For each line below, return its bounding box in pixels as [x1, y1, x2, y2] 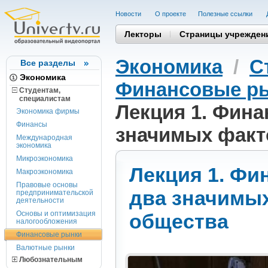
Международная [16, 133, 72, 142]
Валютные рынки [16, 243, 75, 252]
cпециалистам [12, 95, 71, 103]
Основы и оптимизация [16, 209, 96, 218]
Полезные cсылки [198, 10, 254, 17]
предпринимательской [16, 188, 93, 197]
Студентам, [17, 86, 60, 95]
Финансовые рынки [16, 230, 82, 239]
